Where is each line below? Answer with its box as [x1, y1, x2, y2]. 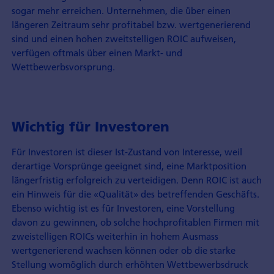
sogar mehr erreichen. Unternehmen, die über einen [11, 4, 231, 17]
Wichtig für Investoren [11, 118, 169, 136]
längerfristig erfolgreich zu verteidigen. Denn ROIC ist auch [11, 173, 262, 186]
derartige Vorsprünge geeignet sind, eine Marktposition [11, 159, 246, 172]
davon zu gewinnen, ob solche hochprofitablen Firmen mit [11, 215, 259, 228]
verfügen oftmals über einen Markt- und [11, 46, 182, 59]
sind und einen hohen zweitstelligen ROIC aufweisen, [11, 32, 236, 45]
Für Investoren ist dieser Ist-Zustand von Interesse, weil [11, 145, 242, 158]
